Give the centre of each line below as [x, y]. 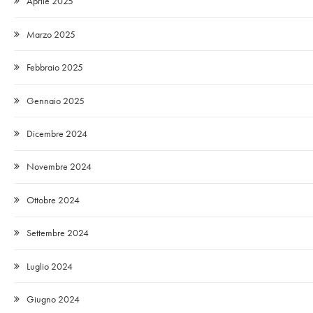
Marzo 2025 [51, 34]
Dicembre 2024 [57, 133]
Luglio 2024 [50, 266]
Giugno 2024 [53, 299]
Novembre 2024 [59, 167]
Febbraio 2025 [55, 67]
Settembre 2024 [58, 233]
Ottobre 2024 [53, 199]
